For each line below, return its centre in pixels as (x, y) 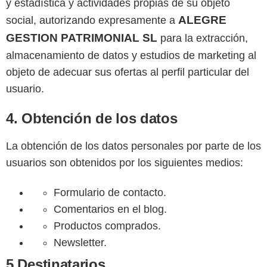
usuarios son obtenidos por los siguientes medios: (125, 163)
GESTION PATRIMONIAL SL (82, 38)
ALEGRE (202, 20)
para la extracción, (203, 38)
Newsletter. (80, 243)
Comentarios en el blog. (110, 209)
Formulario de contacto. (110, 193)
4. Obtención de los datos (92, 119)
